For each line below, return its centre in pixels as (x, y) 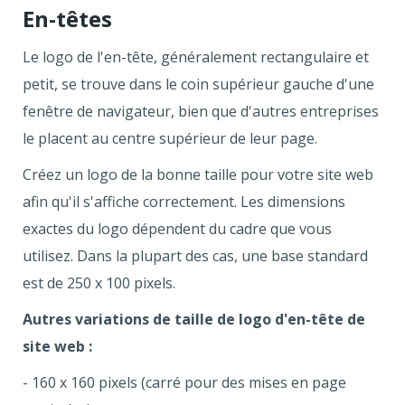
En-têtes (67, 19)
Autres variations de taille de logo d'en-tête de (194, 320)
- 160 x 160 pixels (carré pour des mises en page (184, 383)
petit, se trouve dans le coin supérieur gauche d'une (198, 85)
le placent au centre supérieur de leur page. (170, 139)
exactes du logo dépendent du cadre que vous (177, 229)
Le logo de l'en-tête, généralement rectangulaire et (196, 57)
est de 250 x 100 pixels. (99, 283)
